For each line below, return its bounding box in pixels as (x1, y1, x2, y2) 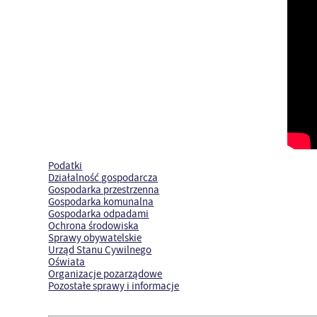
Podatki (48, 159, 83, 173)
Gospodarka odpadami (48, 207, 149, 221)
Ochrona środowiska (48, 219, 139, 234)
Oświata (48, 255, 86, 270)
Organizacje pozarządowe (48, 267, 163, 282)
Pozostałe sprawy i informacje (48, 279, 180, 294)
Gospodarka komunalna (48, 195, 154, 209)
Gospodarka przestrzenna (48, 183, 160, 197)
